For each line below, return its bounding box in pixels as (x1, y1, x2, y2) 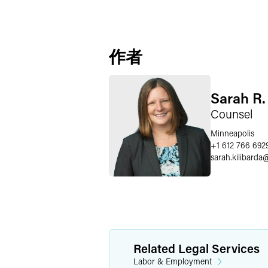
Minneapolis (211, 127, 254, 139)
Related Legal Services (133, 240, 260, 256)
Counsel (211, 105, 253, 121)
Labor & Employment (133, 255, 212, 267)
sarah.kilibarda (211, 151, 263, 163)
